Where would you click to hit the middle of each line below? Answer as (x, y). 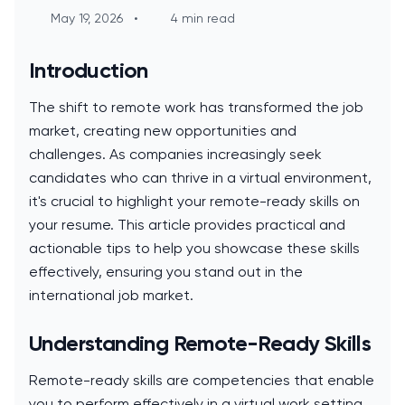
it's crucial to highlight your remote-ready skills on (194, 202)
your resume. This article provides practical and (187, 225)
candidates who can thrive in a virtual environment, (200, 178)
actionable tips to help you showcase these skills (194, 249)
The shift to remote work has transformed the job (196, 108)
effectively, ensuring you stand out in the (166, 272)
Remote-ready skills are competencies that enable (202, 381)
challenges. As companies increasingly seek (175, 155)
